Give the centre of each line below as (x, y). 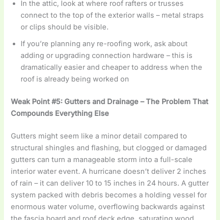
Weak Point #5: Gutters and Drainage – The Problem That (110, 102)
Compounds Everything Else (60, 114)
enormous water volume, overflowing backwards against (108, 207)
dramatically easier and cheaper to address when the (112, 68)
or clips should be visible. (65, 27)
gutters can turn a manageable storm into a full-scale (102, 160)
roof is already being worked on (75, 79)
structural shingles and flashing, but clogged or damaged (109, 148)
